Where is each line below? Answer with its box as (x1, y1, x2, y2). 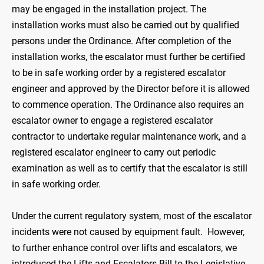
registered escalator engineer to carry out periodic (12, 147, 216, 159)
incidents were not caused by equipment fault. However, (12, 226, 245, 238)
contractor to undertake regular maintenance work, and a (12, 131, 246, 143)
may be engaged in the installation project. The (12, 4, 206, 15)
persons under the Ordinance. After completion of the (12, 35, 231, 47)
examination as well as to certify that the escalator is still (12, 163, 247, 174)
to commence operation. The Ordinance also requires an (12, 99, 244, 111)
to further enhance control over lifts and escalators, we (12, 242, 237, 254)
